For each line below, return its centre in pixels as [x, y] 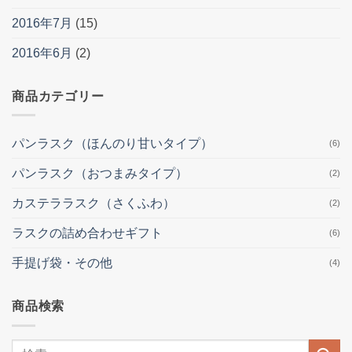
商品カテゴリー [58, 96]
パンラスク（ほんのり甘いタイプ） [112, 144]
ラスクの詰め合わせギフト [87, 233]
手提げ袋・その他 [62, 263]
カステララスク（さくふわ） [93, 203]
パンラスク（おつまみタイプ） [100, 174]
